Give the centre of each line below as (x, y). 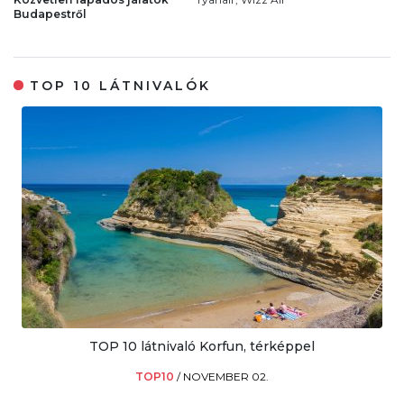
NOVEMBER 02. (226, 376)
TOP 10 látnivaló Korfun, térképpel (202, 346)
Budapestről (50, 14)
